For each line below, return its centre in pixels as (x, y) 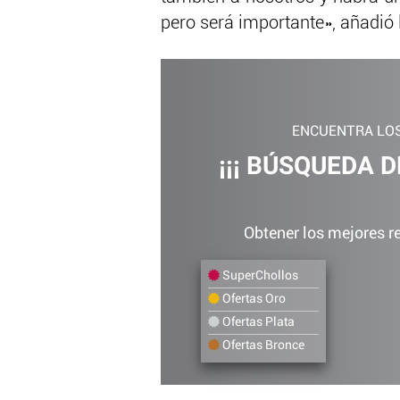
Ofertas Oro (253, 299)
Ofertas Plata (257, 322)
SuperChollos (259, 275)
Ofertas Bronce (262, 345)
